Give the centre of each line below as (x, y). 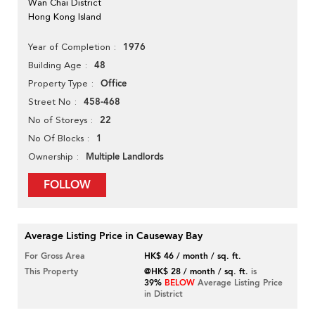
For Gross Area (54, 256)
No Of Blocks (56, 139)
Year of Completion (69, 47)
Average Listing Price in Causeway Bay (114, 236)
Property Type (58, 84)
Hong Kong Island (65, 17)
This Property (51, 272)
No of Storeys (58, 120)
